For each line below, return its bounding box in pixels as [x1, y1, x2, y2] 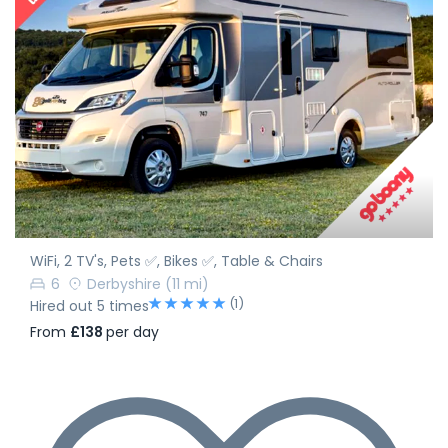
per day [106, 322, 159, 343]
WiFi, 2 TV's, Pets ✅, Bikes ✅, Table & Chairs [30, 250, 323, 271]
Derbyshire [87, 273, 161, 294]
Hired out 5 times [30, 295, 149, 316]
